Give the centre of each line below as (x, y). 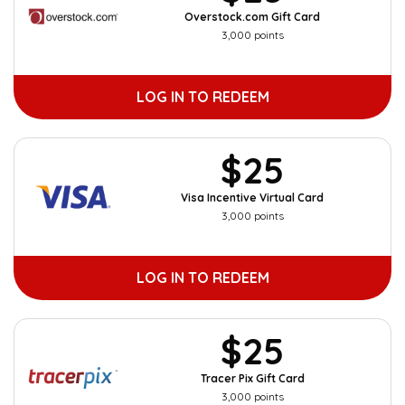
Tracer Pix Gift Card (252, 378)
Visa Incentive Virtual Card (252, 198)
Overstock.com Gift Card (252, 17)
